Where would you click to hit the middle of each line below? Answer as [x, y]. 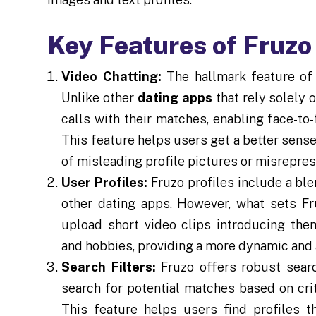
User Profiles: [105, 182]
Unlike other [99, 98]
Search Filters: [109, 267]
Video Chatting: [111, 77]
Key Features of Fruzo [180, 45]
